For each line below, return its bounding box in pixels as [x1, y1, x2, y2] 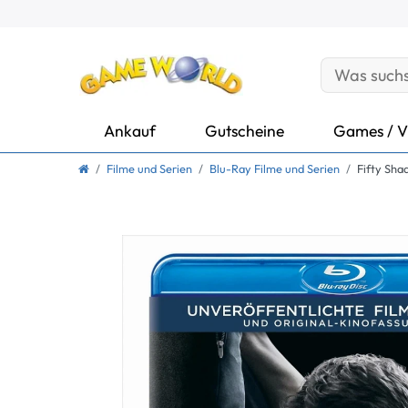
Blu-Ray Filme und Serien [209, 161, 340, 177]
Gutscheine [205, 119, 284, 141]
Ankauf [104, 119, 156, 141]
